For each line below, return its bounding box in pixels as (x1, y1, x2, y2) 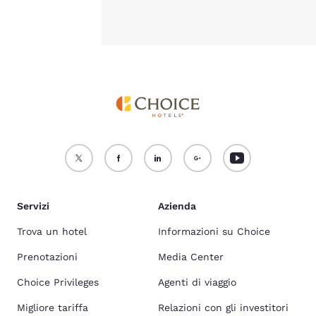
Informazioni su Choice (158, 226, 270, 237)
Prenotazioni (17, 251, 78, 262)
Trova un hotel (17, 226, 87, 237)
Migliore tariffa (17, 302, 88, 313)
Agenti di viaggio (158, 276, 236, 288)
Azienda (158, 200, 196, 212)
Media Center (158, 251, 224, 262)
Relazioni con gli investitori (158, 302, 288, 313)
